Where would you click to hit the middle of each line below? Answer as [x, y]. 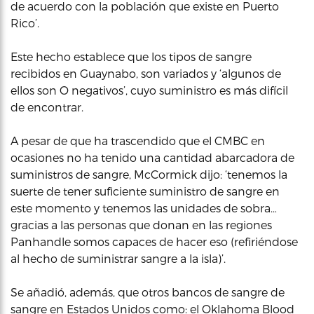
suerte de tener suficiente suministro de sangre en [145, 191]
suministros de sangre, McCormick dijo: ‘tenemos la [149, 174]
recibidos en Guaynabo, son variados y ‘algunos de [146, 73]
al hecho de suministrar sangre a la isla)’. [118, 258]
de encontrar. [47, 107]
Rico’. [25, 23]
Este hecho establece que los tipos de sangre [131, 56]
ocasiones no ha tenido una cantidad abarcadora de [152, 157]
